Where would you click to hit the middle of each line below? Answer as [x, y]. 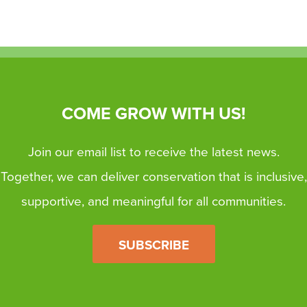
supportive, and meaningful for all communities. [153, 201]
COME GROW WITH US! [153, 113]
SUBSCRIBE [153, 246]
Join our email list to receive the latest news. [153, 152]
